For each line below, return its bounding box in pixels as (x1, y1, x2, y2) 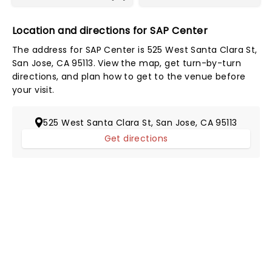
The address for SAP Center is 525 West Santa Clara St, (12, 44, 257, 56)
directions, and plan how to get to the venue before (12, 70, 246, 83)
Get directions (104, 132, 168, 144)
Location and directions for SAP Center (12, 24, 208, 38)
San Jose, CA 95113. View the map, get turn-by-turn (12, 57, 242, 69)
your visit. (12, 84, 55, 96)
